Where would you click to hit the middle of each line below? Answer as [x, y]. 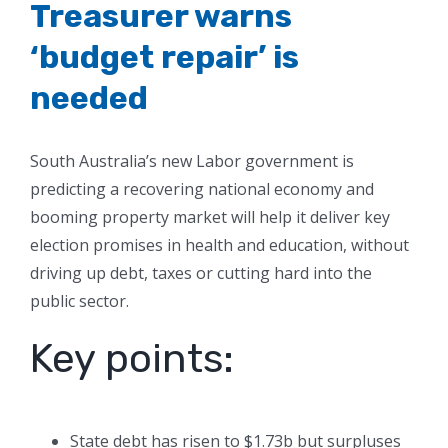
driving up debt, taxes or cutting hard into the [201, 273]
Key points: [132, 359]
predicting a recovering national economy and [202, 189]
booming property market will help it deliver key [210, 217]
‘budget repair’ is [164, 57]
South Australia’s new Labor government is [192, 161]
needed [89, 98]
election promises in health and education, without [219, 245]
